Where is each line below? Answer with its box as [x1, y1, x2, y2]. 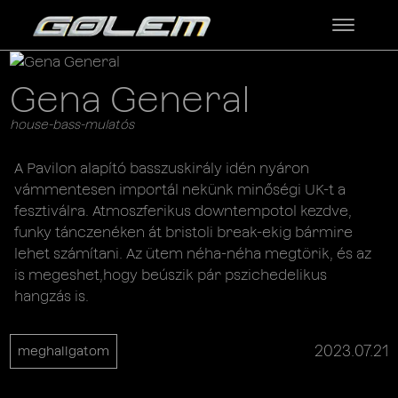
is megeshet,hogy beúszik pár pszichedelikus [14, 266, 328, 283]
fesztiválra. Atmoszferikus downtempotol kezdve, [14, 202, 353, 219]
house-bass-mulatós [10, 116, 135, 131]
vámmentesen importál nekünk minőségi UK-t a [14, 180, 346, 198]
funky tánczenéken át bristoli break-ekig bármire [14, 223, 354, 241]
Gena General [10, 78, 251, 120]
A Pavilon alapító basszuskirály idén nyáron [14, 159, 310, 177]
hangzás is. [14, 287, 90, 305]
